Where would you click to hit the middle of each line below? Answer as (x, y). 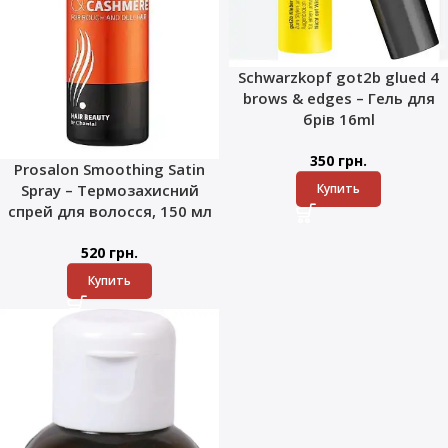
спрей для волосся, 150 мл (109, 210)
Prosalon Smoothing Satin (109, 168)
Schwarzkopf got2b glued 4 (338, 76)
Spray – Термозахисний (109, 189)
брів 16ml (338, 118)
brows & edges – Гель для (338, 97)
